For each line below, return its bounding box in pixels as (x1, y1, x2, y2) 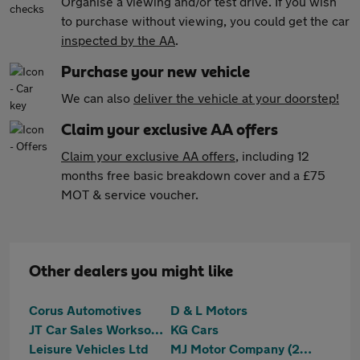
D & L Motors (170, 302, 247, 317)
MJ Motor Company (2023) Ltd (300, 341, 312, 356)
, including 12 (235, 148, 309, 163)
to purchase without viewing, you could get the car (61, 13, 350, 28)
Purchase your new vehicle (61, 64, 250, 80)
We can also (61, 90, 133, 105)
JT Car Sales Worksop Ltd (151, 321, 163, 337)
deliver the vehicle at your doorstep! (133, 90, 339, 105)
